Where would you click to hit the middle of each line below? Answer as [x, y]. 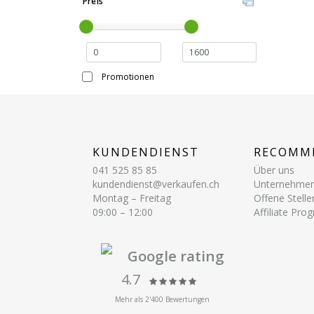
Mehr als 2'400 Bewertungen [162, 299]
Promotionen [128, 76]
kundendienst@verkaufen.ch [156, 184]
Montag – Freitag [132, 198]
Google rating [176, 255]
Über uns [274, 170]
